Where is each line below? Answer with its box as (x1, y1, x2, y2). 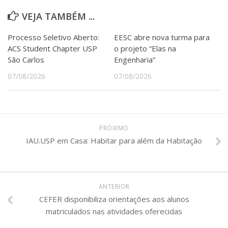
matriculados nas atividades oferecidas (46, 206, 182, 216)
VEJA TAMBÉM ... (22, 10, 95, 22)
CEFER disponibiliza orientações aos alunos (39, 193, 189, 204)
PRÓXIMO (99, 123, 129, 132)
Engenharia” (114, 54, 155, 65)
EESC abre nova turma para (114, 32, 210, 42)
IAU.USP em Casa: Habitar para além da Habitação (26, 135, 202, 146)
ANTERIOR (98, 182, 130, 191)
